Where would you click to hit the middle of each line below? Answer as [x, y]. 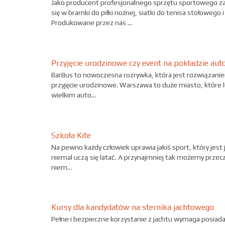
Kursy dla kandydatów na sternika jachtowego [133, 207]
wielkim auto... [74, 95]
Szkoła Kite [71, 135]
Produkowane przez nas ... [92, 23]
